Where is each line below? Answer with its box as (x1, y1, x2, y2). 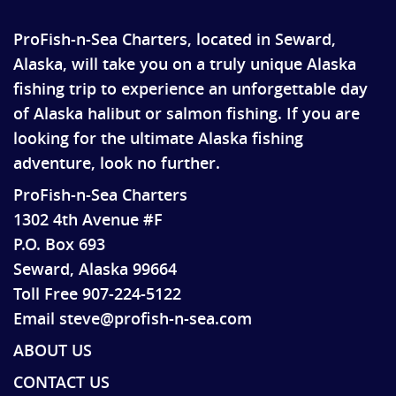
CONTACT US (13, 371, 110, 393)
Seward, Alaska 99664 (13, 258, 177, 280)
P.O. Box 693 (13, 233, 105, 255)
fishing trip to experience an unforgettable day (13, 78, 368, 100)
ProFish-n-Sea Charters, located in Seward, (13, 28, 336, 50)
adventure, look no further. (13, 152, 220, 174)
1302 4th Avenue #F (13, 209, 163, 231)
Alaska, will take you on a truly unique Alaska (13, 53, 356, 75)
